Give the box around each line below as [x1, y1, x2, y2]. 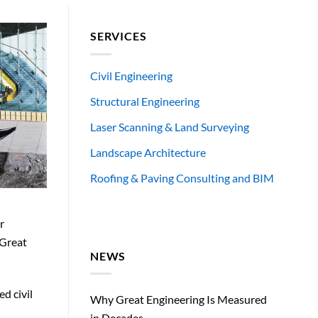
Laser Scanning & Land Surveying [90, 119, 249, 133]
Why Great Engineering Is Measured [90, 292, 267, 307]
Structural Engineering [90, 94, 199, 108]
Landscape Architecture [90, 145, 206, 159]
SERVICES [90, 29, 147, 43]
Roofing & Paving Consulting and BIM [90, 170, 274, 185]
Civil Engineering [90, 68, 172, 82]
